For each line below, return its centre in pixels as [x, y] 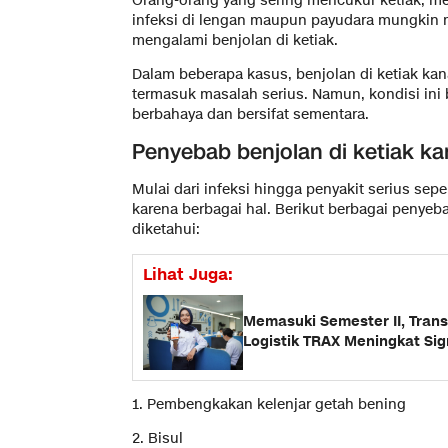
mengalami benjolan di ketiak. [235, 40]
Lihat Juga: [188, 274]
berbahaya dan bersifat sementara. [250, 114]
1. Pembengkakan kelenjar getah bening [269, 404]
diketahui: [166, 229]
